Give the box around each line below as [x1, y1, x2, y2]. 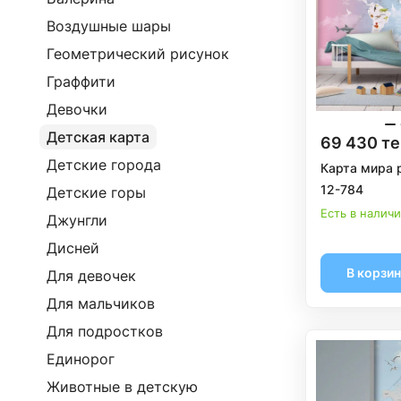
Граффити [47, 73, 115, 90]
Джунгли [47, 211, 107, 229]
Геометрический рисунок [47, 45, 229, 63]
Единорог [47, 350, 115, 368]
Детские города [47, 156, 161, 174]
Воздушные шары [47, 17, 171, 35]
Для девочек [47, 267, 136, 285]
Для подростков [47, 322, 163, 340]
